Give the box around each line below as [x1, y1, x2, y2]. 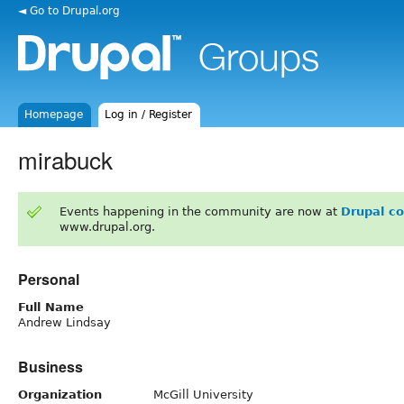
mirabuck [18, 142, 113, 176]
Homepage [24, 108, 84, 121]
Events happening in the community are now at [59, 204, 341, 218]
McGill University [153, 387, 253, 401]
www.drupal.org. [59, 219, 155, 234]
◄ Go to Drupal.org [18, 4, 120, 17]
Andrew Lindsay [18, 315, 111, 329]
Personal [18, 268, 79, 289]
